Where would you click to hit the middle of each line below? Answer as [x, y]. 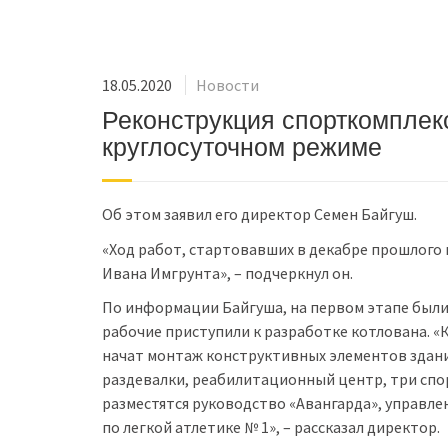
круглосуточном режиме [242, 147]
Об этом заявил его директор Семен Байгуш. [259, 214]
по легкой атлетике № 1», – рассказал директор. [271, 427]
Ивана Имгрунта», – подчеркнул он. [227, 272]
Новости [227, 85]
